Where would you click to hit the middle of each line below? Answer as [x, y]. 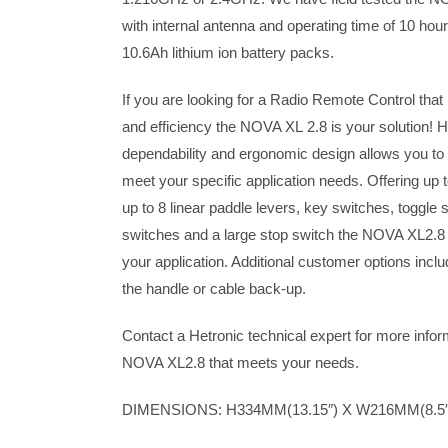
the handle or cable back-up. [213, 288]
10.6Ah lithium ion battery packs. [227, 52]
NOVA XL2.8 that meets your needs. [240, 362]
